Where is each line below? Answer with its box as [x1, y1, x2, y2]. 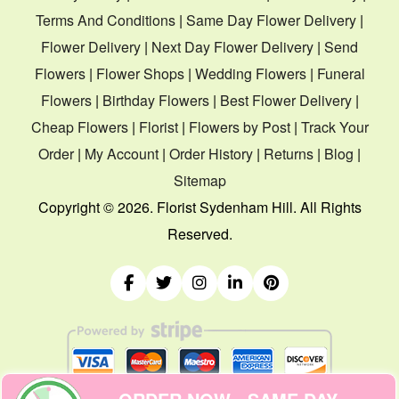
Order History [169, 142, 253, 164]
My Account [85, 142, 159, 164]
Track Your [300, 116, 369, 137]
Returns [264, 142, 313, 164]
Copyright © [37, 196, 118, 217]
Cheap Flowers [30, 116, 128, 137]
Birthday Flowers [102, 89, 209, 110]
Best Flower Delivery [219, 89, 352, 110]
